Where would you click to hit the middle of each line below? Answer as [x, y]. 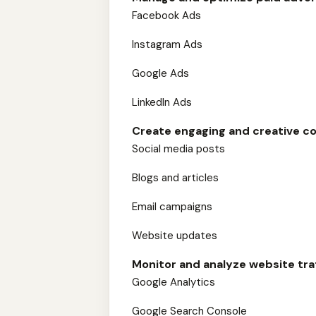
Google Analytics [174, 282]
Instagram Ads [167, 44]
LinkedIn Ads [162, 102]
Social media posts [178, 149]
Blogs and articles [175, 178]
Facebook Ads [166, 16]
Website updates [175, 236]
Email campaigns [172, 207]
